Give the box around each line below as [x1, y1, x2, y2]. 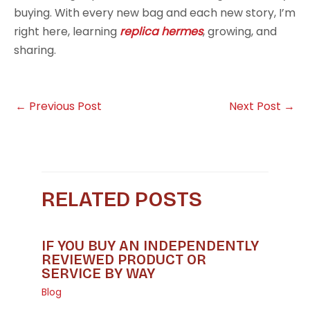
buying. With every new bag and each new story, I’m [14, 5, 295, 21]
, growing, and [203, 24, 277, 39]
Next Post [229, 98, 284, 114]
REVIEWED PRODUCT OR [42, 251, 206, 268]
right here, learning [14, 24, 120, 39]
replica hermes [120, 24, 203, 39]
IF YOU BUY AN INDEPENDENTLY [42, 237, 259, 255]
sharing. [14, 42, 56, 58]
